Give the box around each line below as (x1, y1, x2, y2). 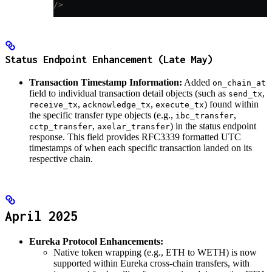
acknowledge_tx (83, 100, 151, 110)
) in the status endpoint (170, 121, 256, 132)
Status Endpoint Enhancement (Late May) (5, 53, 212, 66)
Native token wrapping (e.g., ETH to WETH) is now (53, 247, 257, 257)
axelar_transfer (97, 122, 170, 132)
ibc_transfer (175, 111, 234, 121)
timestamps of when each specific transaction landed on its (29, 143, 252, 154)
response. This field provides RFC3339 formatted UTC (29, 132, 241, 143)
